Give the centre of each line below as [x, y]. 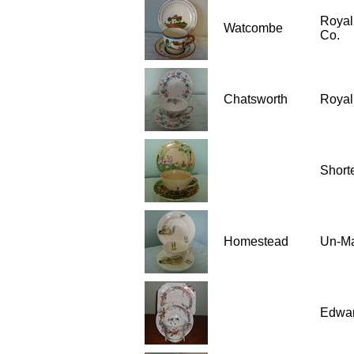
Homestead [256, 241]
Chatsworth [256, 99]
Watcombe [253, 28]
